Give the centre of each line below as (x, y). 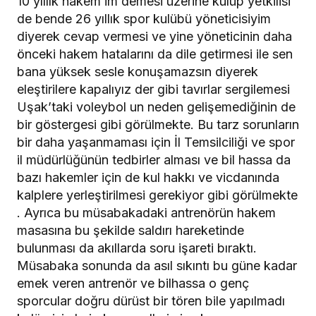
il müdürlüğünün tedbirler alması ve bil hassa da (154, 159)
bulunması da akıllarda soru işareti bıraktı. (137, 248)
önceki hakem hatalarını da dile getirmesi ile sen (155, 54)
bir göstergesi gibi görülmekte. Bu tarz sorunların (158, 124)
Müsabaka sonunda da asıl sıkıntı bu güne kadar (157, 265)
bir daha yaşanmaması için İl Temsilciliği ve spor (156, 142)
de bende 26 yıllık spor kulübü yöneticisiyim (144, 18)
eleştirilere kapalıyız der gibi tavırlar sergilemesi (153, 89)
